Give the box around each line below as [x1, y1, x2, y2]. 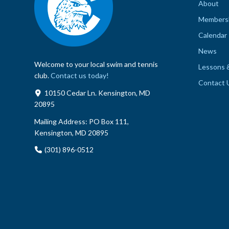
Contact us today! [51, 71, 109, 80]
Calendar [198, 30, 227, 39]
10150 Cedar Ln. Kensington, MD [44, 88, 150, 97]
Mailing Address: [34, 117, 89, 126]
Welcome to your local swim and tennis [34, 59, 158, 68]
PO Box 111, [89, 117, 129, 126]
